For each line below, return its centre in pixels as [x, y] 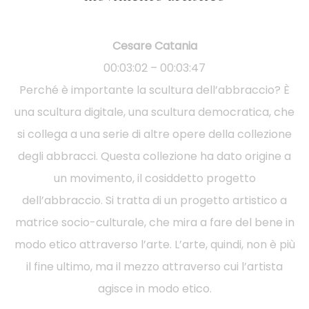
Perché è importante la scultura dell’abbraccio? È [154, 90]
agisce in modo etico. [154, 288]
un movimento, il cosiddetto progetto [154, 178]
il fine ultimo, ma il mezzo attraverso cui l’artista [154, 266]
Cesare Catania [154, 46]
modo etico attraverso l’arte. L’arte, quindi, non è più [154, 244]
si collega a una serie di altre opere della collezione [154, 134]
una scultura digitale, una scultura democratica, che [154, 112]
